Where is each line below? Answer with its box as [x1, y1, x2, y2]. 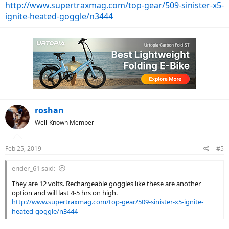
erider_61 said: [12, 164, 55, 173]
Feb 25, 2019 [5, 144, 41, 153]
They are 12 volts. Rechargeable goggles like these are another [12, 179, 201, 188]
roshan [35, 105, 64, 116]
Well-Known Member [35, 118, 94, 127]
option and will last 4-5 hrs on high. [12, 188, 118, 197]
